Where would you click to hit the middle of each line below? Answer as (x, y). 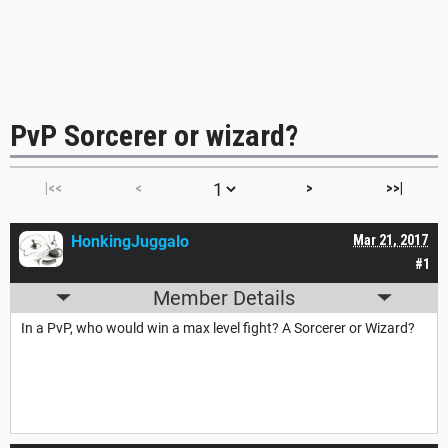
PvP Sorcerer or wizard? (154, 135)
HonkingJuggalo (130, 241)
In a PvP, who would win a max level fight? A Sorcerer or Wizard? (218, 327)
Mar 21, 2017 (390, 239)
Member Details (224, 297)
